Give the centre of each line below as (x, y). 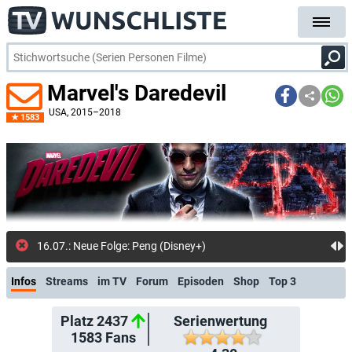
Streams (67, 281)
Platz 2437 (94, 321)
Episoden (201, 281)
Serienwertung (220, 321)
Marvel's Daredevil (137, 93)
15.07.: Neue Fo (75, 246)
